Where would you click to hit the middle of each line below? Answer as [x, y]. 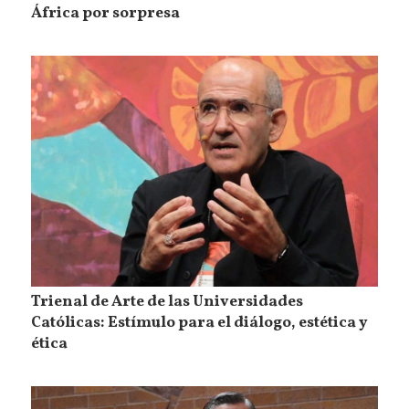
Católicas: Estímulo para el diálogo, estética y [200, 324]
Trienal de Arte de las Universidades [168, 303]
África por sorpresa [106, 13]
